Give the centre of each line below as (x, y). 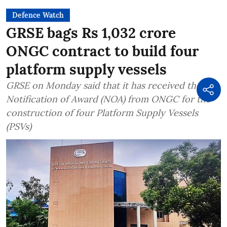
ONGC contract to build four (102, 51)
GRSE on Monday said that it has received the (104, 85)
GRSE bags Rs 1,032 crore (91, 33)
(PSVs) (19, 126)
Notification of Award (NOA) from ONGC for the (108, 99)
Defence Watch (38, 15)
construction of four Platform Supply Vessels (102, 112)
